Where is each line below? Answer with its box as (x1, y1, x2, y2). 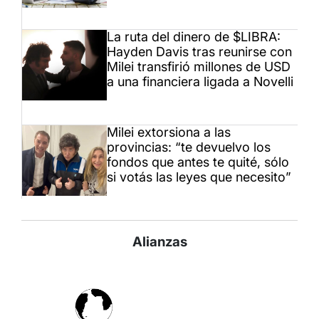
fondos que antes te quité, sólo (107, 155, 289, 170)
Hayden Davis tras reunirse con (107, 44, 292, 60)
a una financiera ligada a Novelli (107, 74, 293, 90)
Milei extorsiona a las (107, 125, 231, 140)
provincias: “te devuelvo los (107, 140, 271, 155)
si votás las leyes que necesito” (107, 169, 291, 185)
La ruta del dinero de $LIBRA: (107, 29, 281, 45)
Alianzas (132, 234, 187, 251)
